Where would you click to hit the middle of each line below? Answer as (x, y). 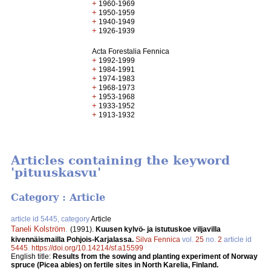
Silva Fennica (158, 239)
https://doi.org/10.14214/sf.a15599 (87, 248)
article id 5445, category (51, 219)
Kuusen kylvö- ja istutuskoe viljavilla (158, 229)
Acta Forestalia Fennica (131, 51)
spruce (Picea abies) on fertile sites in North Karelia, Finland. (115, 265)
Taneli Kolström (38, 229)
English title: (32, 256)
